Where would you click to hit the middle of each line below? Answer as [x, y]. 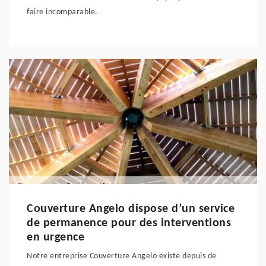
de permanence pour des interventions [129, 223]
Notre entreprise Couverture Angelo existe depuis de [122, 256]
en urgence [56, 237]
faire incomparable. [62, 12]
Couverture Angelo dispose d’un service [131, 209]
